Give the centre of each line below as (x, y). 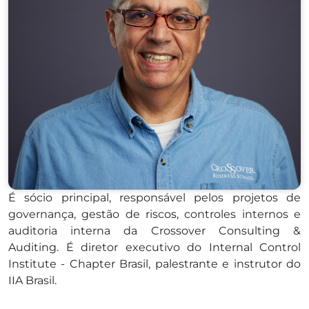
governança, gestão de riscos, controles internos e (154, 214)
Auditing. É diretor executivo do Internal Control (154, 247)
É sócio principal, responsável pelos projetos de (154, 197)
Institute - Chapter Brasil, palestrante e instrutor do (154, 263)
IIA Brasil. (32, 280)
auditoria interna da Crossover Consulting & (154, 230)
